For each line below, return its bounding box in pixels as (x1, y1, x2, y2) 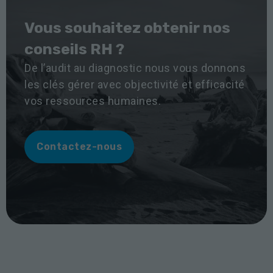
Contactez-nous (37, 140, 122, 152)
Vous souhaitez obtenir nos (24, 18, 230, 37)
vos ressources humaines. (24, 94, 161, 107)
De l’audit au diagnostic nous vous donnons (24, 61, 246, 74)
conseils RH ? (24, 40, 124, 58)
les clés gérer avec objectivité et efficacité (24, 77, 245, 91)
